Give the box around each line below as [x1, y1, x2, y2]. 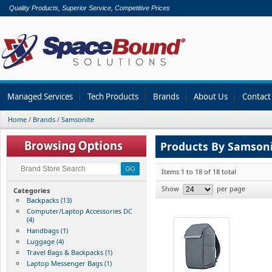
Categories [13, 185, 50, 195]
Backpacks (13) [27, 195, 72, 205]
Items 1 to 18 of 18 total [161, 166, 236, 176]
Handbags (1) [27, 225, 68, 235]
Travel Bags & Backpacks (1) [27, 247, 112, 257]
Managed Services [7, 90, 73, 102]
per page [215, 183, 245, 193]
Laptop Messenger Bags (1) [27, 258, 112, 268]
